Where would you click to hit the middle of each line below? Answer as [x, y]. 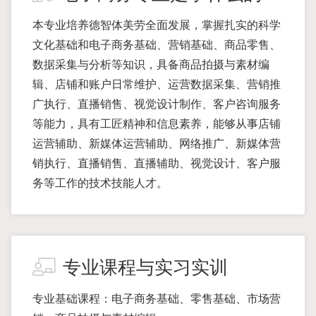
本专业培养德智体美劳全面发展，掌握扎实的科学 [157, 25]
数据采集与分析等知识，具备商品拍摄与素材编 [151, 65]
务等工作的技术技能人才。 [100, 183]
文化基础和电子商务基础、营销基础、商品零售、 [157, 45]
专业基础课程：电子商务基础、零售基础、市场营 [157, 299]
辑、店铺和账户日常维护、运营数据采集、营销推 [157, 84]
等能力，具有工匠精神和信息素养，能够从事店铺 [157, 124]
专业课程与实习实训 [145, 268]
